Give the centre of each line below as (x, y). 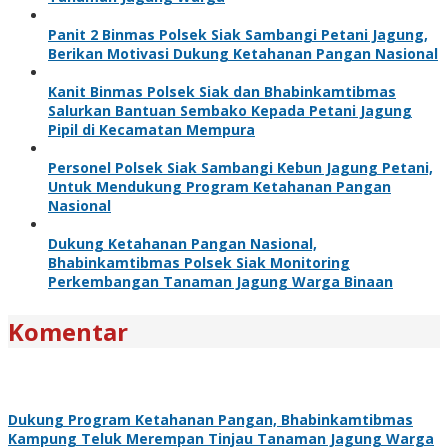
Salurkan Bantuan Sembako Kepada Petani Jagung (230, 110)
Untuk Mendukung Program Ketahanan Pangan (219, 186)
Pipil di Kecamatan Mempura (151, 129)
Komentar (68, 331)
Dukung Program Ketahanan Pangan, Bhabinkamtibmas (210, 419)
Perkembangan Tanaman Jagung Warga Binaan (220, 281)
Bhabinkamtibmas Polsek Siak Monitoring (199, 262)
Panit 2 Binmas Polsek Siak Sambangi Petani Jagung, (238, 34)
